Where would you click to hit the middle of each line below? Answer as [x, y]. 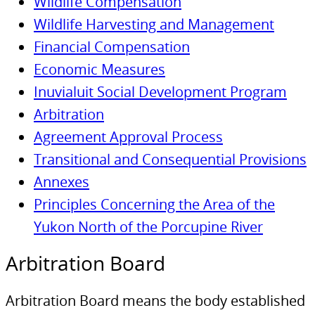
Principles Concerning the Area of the [154, 204]
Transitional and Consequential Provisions [170, 159]
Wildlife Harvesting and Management [154, 24]
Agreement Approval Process [128, 137]
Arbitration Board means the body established [155, 301]
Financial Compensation [112, 47]
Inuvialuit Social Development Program [160, 92]
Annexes [62, 182]
